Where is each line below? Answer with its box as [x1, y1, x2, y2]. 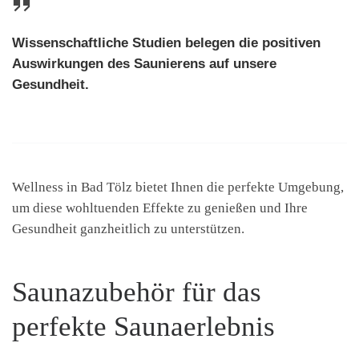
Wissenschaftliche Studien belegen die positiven [12, 34, 321, 50]
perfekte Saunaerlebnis [12, 310, 275, 342]
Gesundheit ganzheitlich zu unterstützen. [12, 221, 244, 237]
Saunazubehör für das [12, 276, 261, 308]
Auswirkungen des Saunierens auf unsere [12, 55, 276, 71]
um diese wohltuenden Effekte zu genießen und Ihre [12, 200, 308, 216]
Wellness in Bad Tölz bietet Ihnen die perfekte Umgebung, [12, 179, 344, 196]
